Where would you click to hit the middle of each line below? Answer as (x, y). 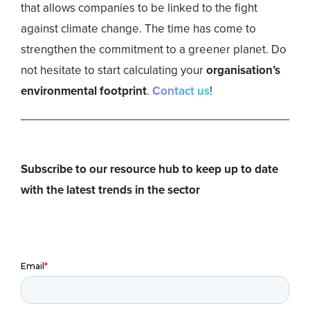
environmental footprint (84, 91)
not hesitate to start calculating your (113, 71)
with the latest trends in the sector (110, 190)
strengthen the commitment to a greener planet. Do (154, 50)
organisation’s (243, 71)
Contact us (181, 91)
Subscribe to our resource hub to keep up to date (149, 170)
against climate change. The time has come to (138, 29)
